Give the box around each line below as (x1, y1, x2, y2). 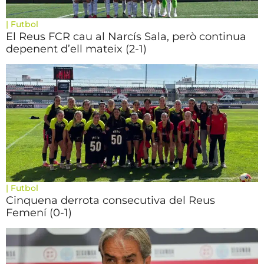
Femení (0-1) (6, 206, 72, 219)
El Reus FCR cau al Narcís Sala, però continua (6, 30, 246, 43)
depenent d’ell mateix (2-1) (6, 42, 147, 55)
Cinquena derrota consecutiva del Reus (6, 194, 215, 207)
